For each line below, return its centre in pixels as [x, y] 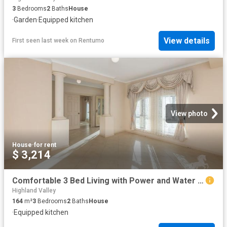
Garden [25, 20]
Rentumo [91, 41]
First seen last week [40, 41]
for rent [45, 145]
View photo [189, 113]
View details [187, 41]
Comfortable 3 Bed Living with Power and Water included [201, 180]
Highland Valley [34, 190]
